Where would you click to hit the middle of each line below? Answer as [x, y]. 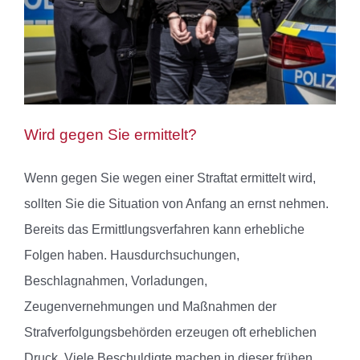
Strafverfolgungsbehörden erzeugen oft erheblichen [170, 333]
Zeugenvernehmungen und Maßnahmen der [150, 307]
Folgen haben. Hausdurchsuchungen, [132, 256]
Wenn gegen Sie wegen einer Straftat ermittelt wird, [170, 178]
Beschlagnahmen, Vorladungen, [116, 281]
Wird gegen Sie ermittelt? [110, 135]
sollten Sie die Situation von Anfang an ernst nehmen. [176, 204]
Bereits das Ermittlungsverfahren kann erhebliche [164, 230]
